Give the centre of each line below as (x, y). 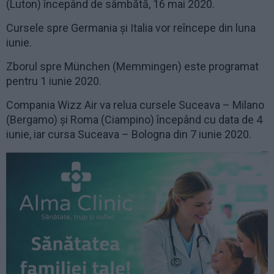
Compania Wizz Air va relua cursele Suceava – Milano (135, 105)
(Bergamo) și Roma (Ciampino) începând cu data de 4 (134, 120)
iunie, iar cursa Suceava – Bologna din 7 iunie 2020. (129, 134)
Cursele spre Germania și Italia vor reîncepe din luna (131, 28)
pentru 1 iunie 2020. (54, 81)
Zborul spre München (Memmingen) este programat (132, 66)
